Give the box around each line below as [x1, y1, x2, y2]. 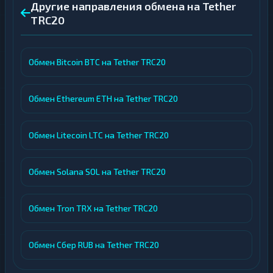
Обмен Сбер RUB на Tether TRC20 [29, 239, 159, 250]
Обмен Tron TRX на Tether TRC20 [29, 203, 158, 214]
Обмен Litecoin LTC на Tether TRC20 [29, 130, 169, 141]
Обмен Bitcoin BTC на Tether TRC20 [29, 57, 166, 68]
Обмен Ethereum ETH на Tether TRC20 [29, 93, 178, 104]
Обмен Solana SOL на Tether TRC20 [29, 166, 166, 177]
